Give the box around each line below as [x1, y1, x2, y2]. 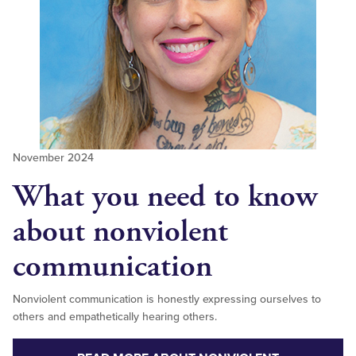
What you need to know [13, 176, 317, 218]
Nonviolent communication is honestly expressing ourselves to [13, 292, 321, 307]
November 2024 [13, 151, 94, 165]
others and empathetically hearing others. [13, 310, 220, 324]
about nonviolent [13, 211, 228, 253]
